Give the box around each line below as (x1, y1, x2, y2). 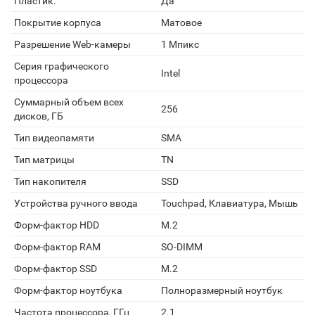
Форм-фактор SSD (14, 263, 97, 274)
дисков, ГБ (14, 110, 63, 122)
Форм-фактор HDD (14, 219, 99, 231)
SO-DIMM (161, 241, 202, 252)
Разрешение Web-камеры (14, 39, 131, 50)
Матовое (161, 17, 202, 28)
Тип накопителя (14, 176, 86, 187)
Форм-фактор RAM (14, 241, 101, 252)
